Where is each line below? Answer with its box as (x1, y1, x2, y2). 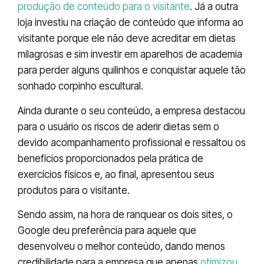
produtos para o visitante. (18, 184, 130, 196)
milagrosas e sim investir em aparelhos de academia (18, 48, 242, 61)
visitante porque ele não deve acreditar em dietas (18, 32, 236, 45)
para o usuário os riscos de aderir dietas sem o (18, 120, 219, 133)
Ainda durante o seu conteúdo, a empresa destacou (18, 104, 245, 117)
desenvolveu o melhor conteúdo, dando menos (18, 240, 225, 252)
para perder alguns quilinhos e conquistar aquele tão (18, 64, 246, 77)
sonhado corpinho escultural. (18, 80, 143, 93)
